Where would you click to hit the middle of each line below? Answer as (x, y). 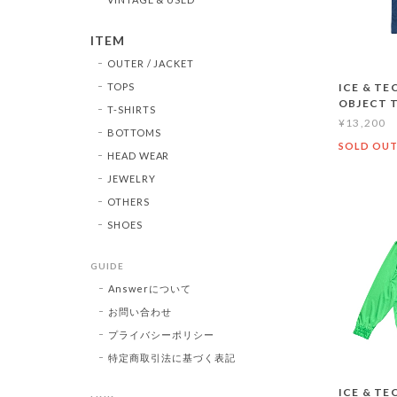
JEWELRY (131, 178)
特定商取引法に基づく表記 (172, 357)
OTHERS (128, 201)
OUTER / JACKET (151, 63)
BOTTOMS (134, 132)
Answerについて (150, 288)
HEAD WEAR (138, 155)
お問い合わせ (140, 311)
